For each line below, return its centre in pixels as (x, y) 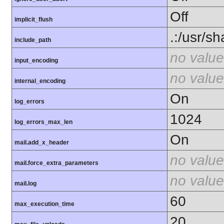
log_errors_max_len (43, 122)
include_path (33, 40)
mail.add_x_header (42, 143)
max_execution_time (44, 204)
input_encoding (36, 61)
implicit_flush (33, 20)
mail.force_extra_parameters (56, 163)
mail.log (25, 184)
